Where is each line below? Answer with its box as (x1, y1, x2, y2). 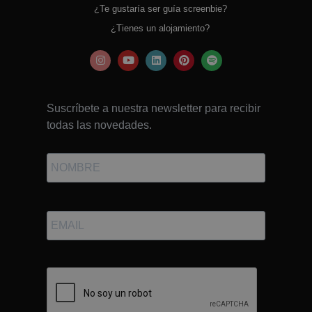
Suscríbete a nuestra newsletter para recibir (47, 102, 260, 114)
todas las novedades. (47, 118, 152, 131)
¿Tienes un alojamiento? (102, 22, 210, 33)
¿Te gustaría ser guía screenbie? (85, 3, 227, 14)
